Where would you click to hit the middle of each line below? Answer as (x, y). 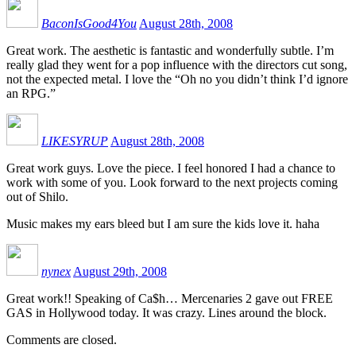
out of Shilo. (37, 196)
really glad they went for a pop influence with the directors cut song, (177, 64)
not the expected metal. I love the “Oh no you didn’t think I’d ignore (177, 79)
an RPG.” (31, 93)
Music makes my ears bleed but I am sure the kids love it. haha (163, 223)
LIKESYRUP (75, 141)
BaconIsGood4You (89, 23)
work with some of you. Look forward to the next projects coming (172, 182)
